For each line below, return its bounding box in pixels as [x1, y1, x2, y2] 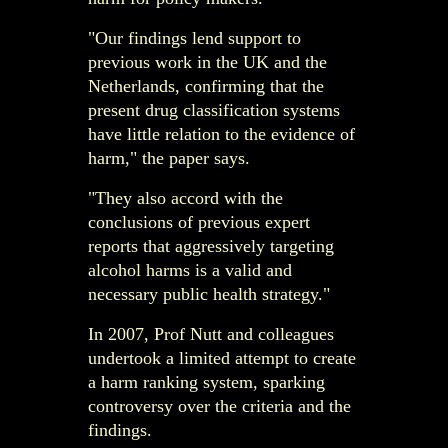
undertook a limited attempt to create [88, 347, 356, 368]
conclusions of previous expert [88, 211, 310, 232]
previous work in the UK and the [88, 51, 327, 72]
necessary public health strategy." [88, 283, 330, 304]
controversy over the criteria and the [88, 395, 351, 416]
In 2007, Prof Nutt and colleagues [88, 323, 334, 344]
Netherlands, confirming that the [88, 75, 324, 96]
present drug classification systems [88, 99, 340, 120]
